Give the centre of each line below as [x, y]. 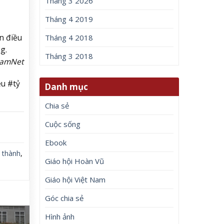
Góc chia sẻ [64, 198]
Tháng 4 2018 [69, 38]
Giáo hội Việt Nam [75, 179]
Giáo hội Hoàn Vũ [75, 161]
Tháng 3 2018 [69, 56]
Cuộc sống [63, 124]
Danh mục [66, 86]
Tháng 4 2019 [69, 19]
